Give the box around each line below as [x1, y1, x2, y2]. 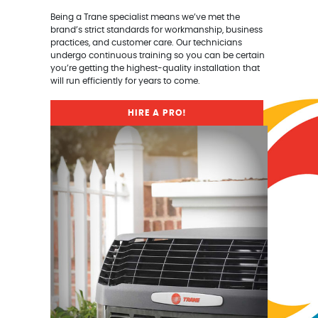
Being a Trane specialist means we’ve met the [50, 13, 241, 22]
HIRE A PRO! [127, 108, 187, 117]
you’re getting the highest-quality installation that [50, 64, 261, 73]
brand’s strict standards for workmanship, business [50, 26, 263, 35]
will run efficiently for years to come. [50, 77, 201, 86]
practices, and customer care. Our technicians [50, 38, 243, 48]
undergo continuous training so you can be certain [50, 51, 265, 60]
